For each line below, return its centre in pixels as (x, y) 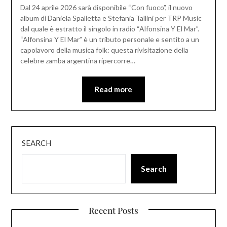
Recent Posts (113, 211)
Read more (113, 89)
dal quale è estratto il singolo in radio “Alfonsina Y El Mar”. (109, 29)
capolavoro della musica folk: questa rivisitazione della (104, 50)
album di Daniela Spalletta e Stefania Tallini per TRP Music (111, 18)
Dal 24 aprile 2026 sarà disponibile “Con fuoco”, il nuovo (106, 8)
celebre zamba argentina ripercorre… (78, 61)
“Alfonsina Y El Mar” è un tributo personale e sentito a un (109, 40)
